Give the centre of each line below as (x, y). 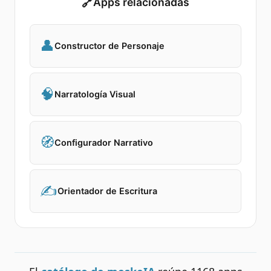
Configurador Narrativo (104, 142)
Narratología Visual (95, 94)
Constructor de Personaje (109, 45)
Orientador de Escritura (107, 191)
